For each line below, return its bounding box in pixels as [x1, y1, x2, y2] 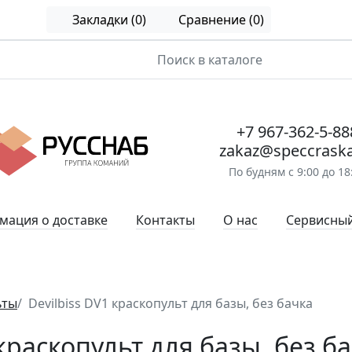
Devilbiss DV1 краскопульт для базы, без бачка [28, 295, 313, 312]
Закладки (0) [71, 11, 146, 28]
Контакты [136, 211, 195, 229]
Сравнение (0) [178, 11, 264, 28]
